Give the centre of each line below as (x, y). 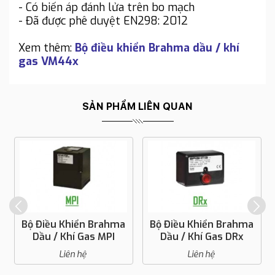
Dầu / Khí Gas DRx (202, 237)
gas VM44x (48, 61)
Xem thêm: (47, 48)
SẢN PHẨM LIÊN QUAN (137, 106)
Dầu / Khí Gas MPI (73, 237)
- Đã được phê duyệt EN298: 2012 (103, 21)
